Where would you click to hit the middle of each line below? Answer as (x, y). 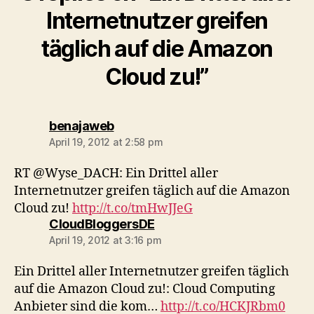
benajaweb (82, 126)
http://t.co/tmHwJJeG (132, 209)
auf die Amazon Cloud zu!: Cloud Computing (145, 289)
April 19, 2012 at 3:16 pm (105, 240)
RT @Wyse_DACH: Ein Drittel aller (116, 173)
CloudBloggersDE (102, 224)
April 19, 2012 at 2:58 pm (106, 142)
